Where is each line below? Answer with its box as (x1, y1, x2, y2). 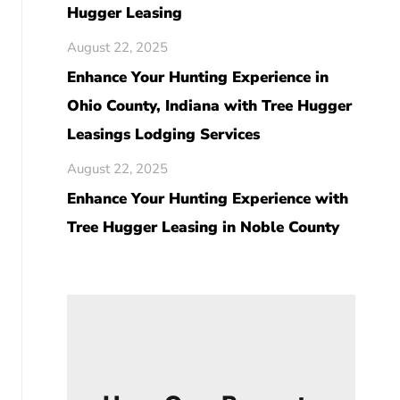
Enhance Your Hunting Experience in (66, 67, 329, 87)
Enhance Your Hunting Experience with (66, 188, 348, 209)
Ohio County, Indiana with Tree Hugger (66, 96, 352, 116)
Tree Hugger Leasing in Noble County (66, 217, 339, 237)
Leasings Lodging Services (66, 124, 260, 145)
